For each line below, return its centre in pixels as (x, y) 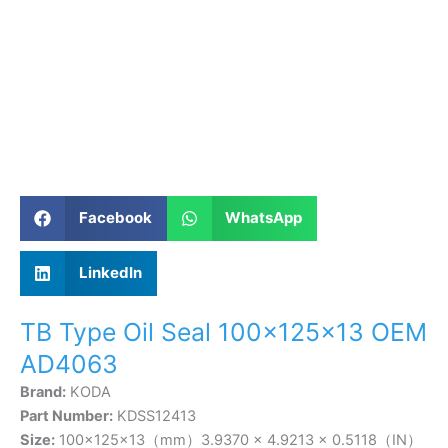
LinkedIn (110, 273)
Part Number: (66, 415)
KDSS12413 (154, 415)
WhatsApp (263, 218)
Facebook (115, 218)
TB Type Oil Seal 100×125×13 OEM (223, 331)
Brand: (43, 391)
